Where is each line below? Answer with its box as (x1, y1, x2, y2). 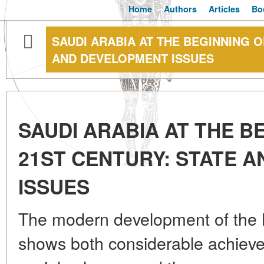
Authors (164, 3, 197, 15)
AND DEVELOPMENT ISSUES (52, 49, 214, 67)
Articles (209, 3, 240, 15)
